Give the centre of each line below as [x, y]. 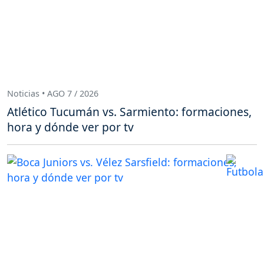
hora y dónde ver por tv [70, 127]
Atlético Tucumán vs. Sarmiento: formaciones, [129, 112]
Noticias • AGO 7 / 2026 [53, 93]
